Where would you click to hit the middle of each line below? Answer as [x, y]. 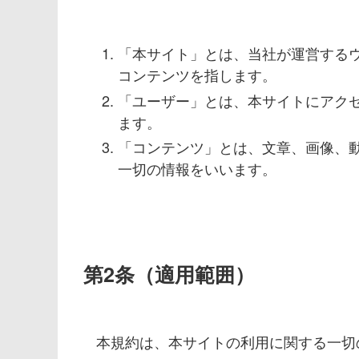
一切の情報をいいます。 [197, 169]
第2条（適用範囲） [169, 274]
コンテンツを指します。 [197, 75]
